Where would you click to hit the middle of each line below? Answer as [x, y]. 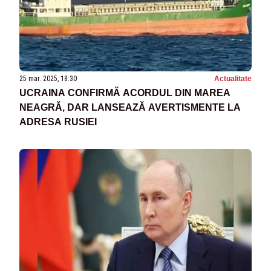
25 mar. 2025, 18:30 [48, 79]
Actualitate [233, 79]
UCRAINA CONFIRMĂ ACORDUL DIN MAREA [125, 93]
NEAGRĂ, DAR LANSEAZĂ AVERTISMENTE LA [130, 108]
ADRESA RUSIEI [58, 122]
